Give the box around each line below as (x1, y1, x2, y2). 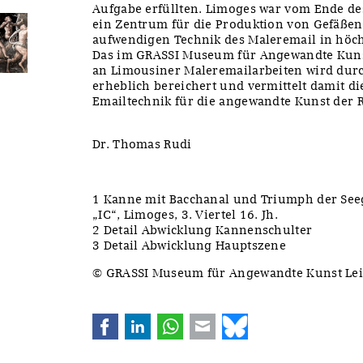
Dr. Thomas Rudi (92, 136, 192, 152)
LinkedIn (151, 313, 204, 328)
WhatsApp (183, 313, 244, 328)
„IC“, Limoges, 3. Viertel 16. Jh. (92, 207, 278, 222)
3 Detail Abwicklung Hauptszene (92, 237, 286, 253)
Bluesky (248, 313, 295, 328)
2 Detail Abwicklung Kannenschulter (92, 222, 313, 237)
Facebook (118, 313, 174, 328)
